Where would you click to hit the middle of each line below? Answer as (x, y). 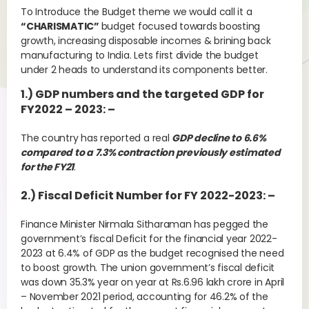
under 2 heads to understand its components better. (144, 70)
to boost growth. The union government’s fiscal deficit (148, 268)
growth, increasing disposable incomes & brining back (146, 41)
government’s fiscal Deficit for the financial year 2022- (149, 239)
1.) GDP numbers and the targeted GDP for (142, 94)
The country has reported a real (97, 138)
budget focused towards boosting (181, 26)
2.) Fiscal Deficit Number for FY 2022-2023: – (148, 196)
